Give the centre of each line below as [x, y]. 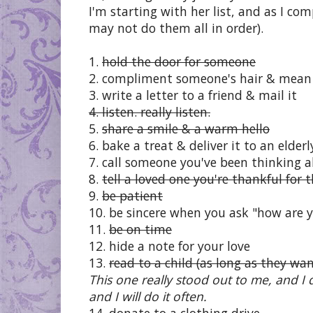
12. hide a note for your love [169, 246]
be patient [132, 195]
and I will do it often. [148, 296]
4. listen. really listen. [150, 111]
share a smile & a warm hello [186, 128]
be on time [140, 229]
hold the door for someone [179, 61]
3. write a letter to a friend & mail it [193, 95]
